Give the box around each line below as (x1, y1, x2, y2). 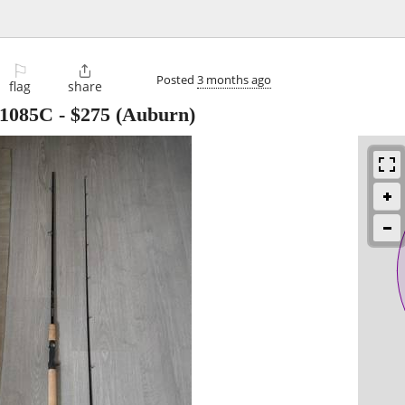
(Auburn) (110, 103, 195, 127)
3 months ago (197, 71, 271, 88)
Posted (156, 71, 197, 88)
